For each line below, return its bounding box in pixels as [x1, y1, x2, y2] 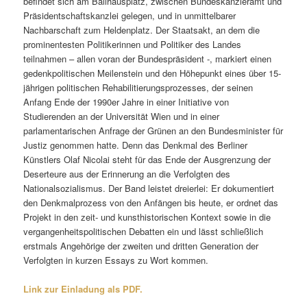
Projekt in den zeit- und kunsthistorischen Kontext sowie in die [23, 210, 271, 224]
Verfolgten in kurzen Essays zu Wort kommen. [23, 254, 209, 267]
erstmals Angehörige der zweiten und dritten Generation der [23, 239, 259, 253]
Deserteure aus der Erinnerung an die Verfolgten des [23, 167, 231, 181]
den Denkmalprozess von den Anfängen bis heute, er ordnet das [23, 196, 279, 210]
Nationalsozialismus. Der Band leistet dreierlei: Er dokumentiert [23, 182, 275, 195]
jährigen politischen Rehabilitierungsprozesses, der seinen [23, 81, 254, 95]
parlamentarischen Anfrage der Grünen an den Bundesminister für [23, 124, 284, 138]
